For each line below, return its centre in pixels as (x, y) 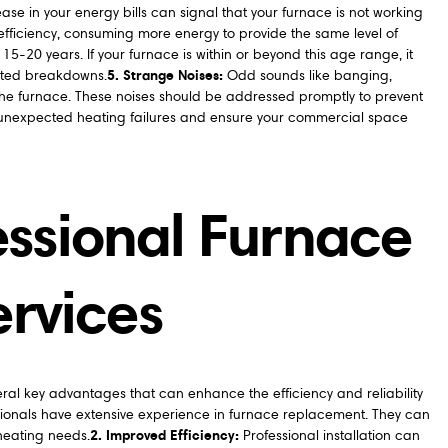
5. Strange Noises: (164, 75)
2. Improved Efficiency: (164, 435)
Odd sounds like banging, (307, 76)
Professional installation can (329, 436)
